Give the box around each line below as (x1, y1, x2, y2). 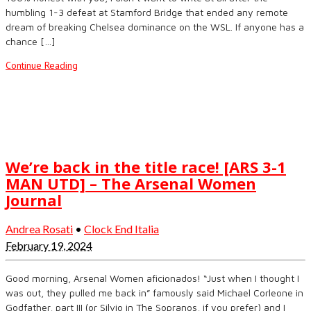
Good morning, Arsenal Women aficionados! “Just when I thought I (6, 272, 299, 285)
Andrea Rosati (6, 222, 73, 236)
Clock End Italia (84, 222, 159, 236)
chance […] (6, 35, 56, 47)
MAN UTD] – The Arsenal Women (6, 173, 256, 194)
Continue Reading (6, 58, 78, 72)
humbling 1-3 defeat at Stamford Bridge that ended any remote (6, 6, 288, 18)
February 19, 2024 (6, 239, 92, 253)
